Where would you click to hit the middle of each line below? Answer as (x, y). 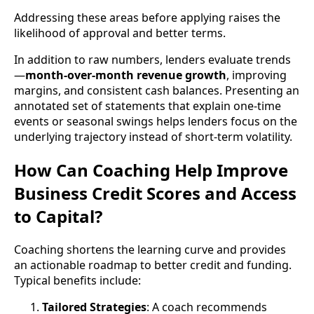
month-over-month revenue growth (126, 75)
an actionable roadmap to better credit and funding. (153, 265)
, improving (257, 75)
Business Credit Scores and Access (155, 193)
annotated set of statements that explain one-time (148, 106)
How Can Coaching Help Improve (151, 170)
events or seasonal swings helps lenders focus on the (156, 122)
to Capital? (58, 217)
